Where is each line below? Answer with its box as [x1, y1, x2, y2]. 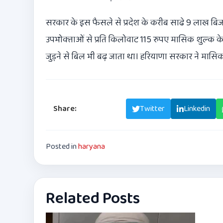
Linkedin [184, 103, 210, 115]
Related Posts [46, 186, 140, 212]
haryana [78, 140, 105, 153]
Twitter [140, 103, 165, 115]
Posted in [46, 140, 78, 153]
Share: [53, 103, 77, 115]
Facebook [88, 103, 120, 115]
